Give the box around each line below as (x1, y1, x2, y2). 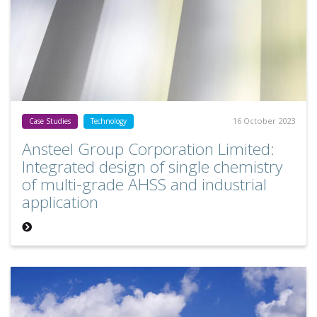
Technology (91, 116, 127, 127)
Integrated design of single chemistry (22, 156, 282, 178)
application (22, 191, 98, 214)
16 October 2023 (233, 115, 295, 127)
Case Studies (29, 116, 71, 127)
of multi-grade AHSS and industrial (22, 173, 267, 196)
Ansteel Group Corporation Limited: (22, 138, 275, 161)
